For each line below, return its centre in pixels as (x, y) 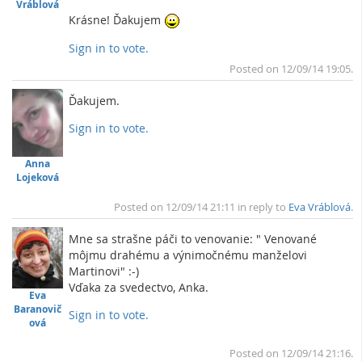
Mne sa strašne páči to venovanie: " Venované (193, 239)
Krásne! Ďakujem (117, 20)
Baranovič (38, 309)
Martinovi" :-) (104, 271)
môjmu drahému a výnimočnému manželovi (188, 255)
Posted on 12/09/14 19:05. (291, 69)
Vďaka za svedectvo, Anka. (139, 288)
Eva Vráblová (320, 208)
